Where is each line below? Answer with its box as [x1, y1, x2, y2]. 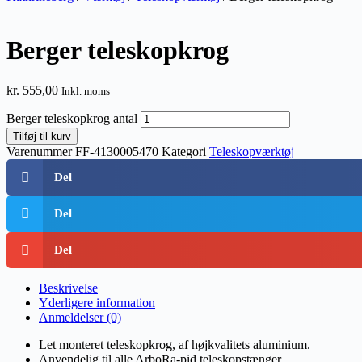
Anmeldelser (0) [39, 309, 121, 324]
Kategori [162, 144, 206, 158]
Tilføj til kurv [13, 129, 71, 142]
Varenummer [6, 144, 75, 158]
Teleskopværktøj [209, 144, 294, 158]
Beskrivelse [39, 280, 98, 295]
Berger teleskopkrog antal [6, 111, 137, 125]
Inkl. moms [61, 84, 110, 97]
